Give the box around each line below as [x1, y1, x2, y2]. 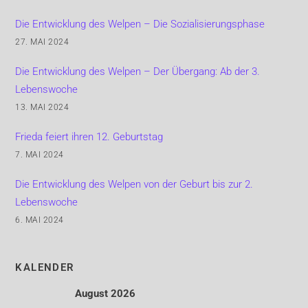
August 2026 [74, 287, 135, 300]
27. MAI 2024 [15, 36, 69, 47]
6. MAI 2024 [15, 214, 64, 225]
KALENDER [15, 261, 75, 274]
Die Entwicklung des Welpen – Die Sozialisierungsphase [15, 17, 265, 30]
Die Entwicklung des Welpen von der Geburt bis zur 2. [15, 177, 254, 190]
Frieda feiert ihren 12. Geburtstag [15, 130, 164, 143]
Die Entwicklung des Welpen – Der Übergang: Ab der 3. [15, 65, 261, 78]
